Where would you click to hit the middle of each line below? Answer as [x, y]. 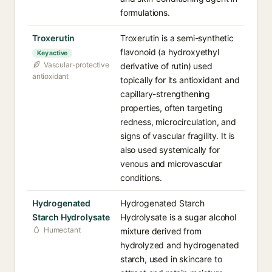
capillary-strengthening [165, 94]
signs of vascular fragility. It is [178, 136]
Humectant [62, 230]
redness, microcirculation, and [178, 122]
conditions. [141, 178]
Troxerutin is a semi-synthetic [177, 38]
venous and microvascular [171, 164]
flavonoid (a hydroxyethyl [170, 52]
